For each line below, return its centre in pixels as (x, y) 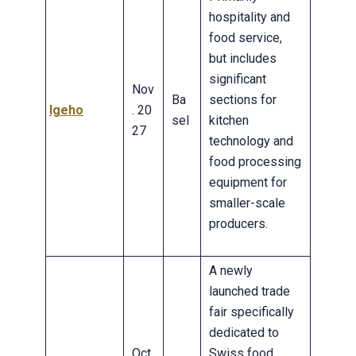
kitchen (228, 121)
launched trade (249, 292)
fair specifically (251, 312)
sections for (242, 100)
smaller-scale (247, 203)
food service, (245, 38)
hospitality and (249, 17)
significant (237, 79)
